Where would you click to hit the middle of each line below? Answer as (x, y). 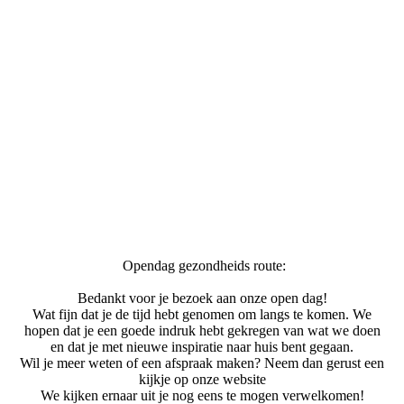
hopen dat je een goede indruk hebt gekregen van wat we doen (202, 330)
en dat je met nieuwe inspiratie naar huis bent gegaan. (202, 346)
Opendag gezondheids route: (202, 265)
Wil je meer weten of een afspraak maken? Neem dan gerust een (202, 363)
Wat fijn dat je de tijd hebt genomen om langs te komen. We (202, 314)
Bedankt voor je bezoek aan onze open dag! (202, 298)
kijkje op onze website (202, 379)
